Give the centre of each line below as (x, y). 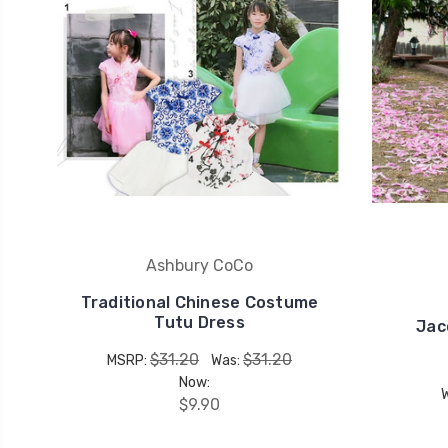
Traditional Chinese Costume (199, 302)
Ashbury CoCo (199, 265)
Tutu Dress (199, 322)
